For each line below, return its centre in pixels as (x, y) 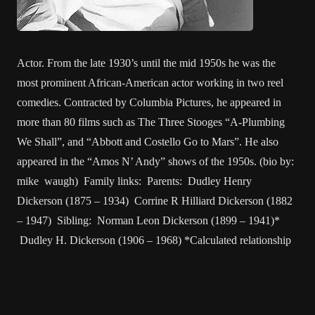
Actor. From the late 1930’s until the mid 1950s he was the (146, 63)
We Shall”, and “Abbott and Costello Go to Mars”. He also (148, 142)
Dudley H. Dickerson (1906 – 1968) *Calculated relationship (154, 240)
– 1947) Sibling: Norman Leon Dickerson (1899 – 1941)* (148, 220)
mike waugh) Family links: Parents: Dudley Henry (134, 181)
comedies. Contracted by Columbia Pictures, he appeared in (149, 102)
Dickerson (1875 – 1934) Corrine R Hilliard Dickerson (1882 (155, 201)
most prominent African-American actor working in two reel (150, 83)
